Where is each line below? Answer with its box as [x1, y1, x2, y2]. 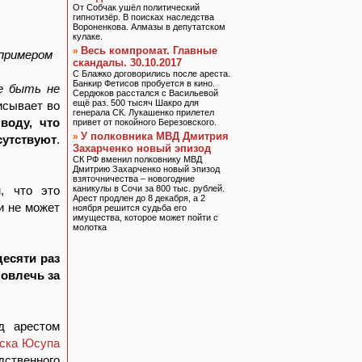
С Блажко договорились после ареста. [73, 69, 230, 78]
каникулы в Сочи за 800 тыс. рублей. [73, 183, 225, 193]
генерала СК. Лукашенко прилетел [73, 107, 214, 117]
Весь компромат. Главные [81, 44, 217, 57]
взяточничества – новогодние [73, 174, 195, 183]
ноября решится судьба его [73, 203, 187, 213]
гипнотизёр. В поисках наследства [73, 12, 214, 22]
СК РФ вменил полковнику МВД [73, 154, 202, 164]
